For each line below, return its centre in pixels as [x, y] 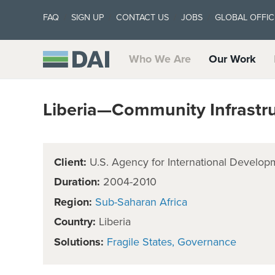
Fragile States [139, 242]
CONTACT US [142, 17]
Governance [207, 242]
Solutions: [79, 242]
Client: [70, 162]
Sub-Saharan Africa [141, 202]
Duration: [79, 182]
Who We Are [160, 59]
